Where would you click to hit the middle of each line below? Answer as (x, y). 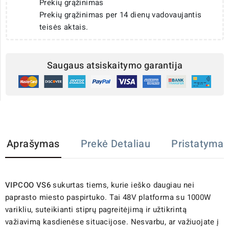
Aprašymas (33, 144)
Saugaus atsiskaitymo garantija (115, 66)
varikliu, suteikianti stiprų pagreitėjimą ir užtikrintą (96, 209)
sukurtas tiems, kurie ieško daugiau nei (122, 185)
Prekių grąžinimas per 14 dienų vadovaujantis (121, 15)
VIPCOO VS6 (28, 185)
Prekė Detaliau (116, 144)
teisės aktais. (64, 27)
